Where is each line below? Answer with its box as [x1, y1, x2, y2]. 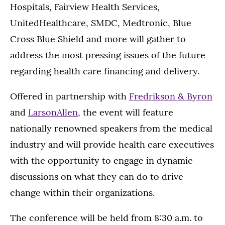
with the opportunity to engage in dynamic [10, 155, 193, 166]
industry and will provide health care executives [10, 139, 214, 150]
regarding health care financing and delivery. [10, 65, 199, 77]
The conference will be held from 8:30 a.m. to [10, 212, 203, 223]
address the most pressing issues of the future [10, 49, 205, 61]
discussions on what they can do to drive [10, 171, 183, 182]
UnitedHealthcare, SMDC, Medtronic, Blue [10, 17, 191, 29]
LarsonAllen [28, 106, 78, 118]
